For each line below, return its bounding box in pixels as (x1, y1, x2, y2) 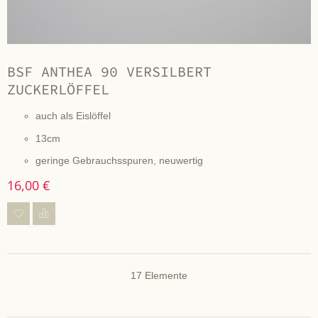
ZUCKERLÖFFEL (7, 80, 109, 99)
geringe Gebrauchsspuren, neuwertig (35, 155, 203, 167)
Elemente (142, 270, 187, 282)
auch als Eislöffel (35, 110, 111, 122)
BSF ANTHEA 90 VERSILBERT (7, 62, 212, 81)
